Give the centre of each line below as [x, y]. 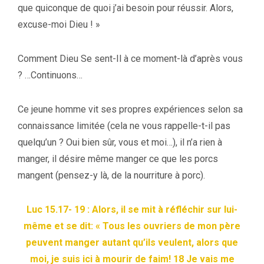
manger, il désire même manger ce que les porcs [118, 159]
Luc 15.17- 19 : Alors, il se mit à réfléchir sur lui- [132, 209]
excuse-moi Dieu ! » [59, 24]
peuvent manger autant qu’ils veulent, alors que [132, 242]
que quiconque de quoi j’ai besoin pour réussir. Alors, [126, 8]
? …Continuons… [50, 75]
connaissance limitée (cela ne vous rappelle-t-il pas [124, 126]
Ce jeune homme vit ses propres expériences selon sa [130, 109]
